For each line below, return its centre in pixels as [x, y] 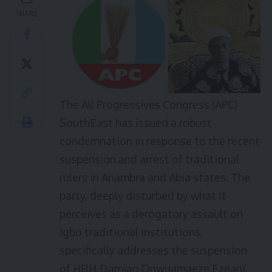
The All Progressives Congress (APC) [148, 104]
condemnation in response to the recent [160, 141]
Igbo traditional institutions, [131, 232]
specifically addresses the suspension [153, 250]
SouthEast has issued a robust [136, 123]
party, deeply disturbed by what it [143, 195]
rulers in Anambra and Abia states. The [155, 177]
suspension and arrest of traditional [149, 159]
